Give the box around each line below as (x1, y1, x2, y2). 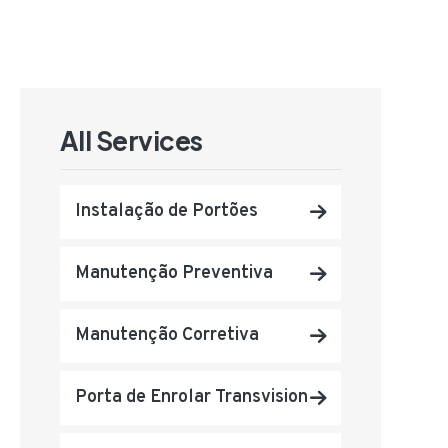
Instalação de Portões (75, 200, 258, 223)
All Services (60, 124, 203, 157)
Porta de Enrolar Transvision (75, 386, 308, 409)
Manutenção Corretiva (75, 324, 259, 347)
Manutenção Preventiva (75, 262, 273, 285)
